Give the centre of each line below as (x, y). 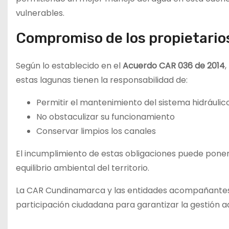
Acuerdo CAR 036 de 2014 (174, 66)
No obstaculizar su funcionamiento (106, 117)
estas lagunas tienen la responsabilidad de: (102, 80)
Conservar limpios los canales (96, 131)
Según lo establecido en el (69, 66)
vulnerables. (40, 13)
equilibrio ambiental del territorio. (83, 168)
